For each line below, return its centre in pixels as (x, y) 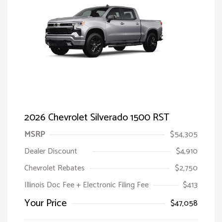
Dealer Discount (51, 151)
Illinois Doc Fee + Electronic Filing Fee (86, 185)
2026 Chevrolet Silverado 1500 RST (97, 117)
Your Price (46, 203)
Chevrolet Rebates (55, 168)
